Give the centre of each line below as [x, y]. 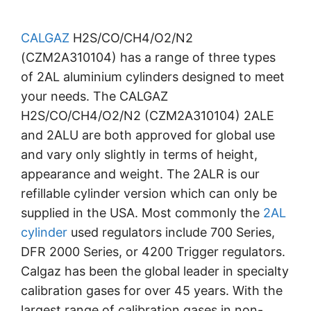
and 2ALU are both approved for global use [148, 135]
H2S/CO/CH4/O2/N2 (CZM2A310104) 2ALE [148, 116]
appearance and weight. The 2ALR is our [140, 174]
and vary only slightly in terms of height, [139, 155]
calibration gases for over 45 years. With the [152, 291]
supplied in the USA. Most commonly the [142, 213]
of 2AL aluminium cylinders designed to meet [153, 77]
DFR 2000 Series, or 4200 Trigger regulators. [153, 252]
